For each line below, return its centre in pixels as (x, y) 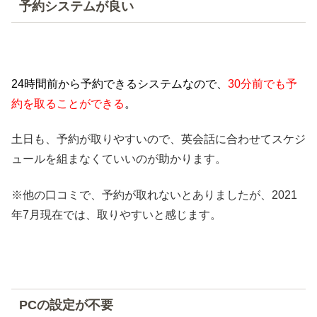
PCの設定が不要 (66, 305)
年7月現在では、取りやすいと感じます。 (116, 214)
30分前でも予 (263, 83)
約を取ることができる (68, 103)
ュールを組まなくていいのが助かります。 (119, 159)
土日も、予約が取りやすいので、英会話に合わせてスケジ (158, 139)
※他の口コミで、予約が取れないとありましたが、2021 (154, 195)
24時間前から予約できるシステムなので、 (120, 83)
